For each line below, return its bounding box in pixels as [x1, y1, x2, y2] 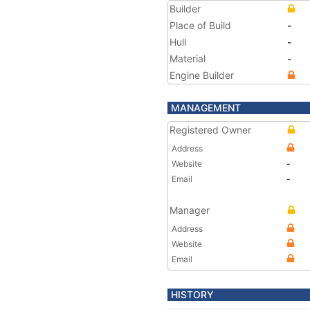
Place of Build [170, 19, 231, 31]
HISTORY [171, 289, 214, 300]
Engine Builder [170, 69, 234, 81]
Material [170, 53, 206, 64]
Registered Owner [170, 124, 251, 136]
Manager [170, 204, 210, 216]
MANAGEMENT [171, 102, 241, 113]
